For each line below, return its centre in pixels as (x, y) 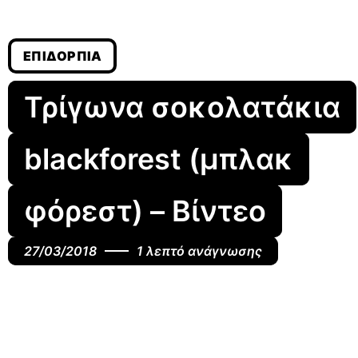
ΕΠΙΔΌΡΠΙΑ (63, 56)
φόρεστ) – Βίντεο (145, 211)
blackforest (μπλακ (159, 159)
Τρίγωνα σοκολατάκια (182, 107)
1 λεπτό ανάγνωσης (199, 251)
